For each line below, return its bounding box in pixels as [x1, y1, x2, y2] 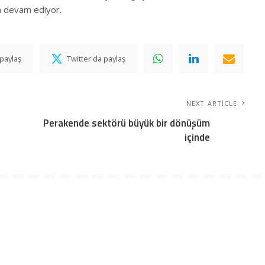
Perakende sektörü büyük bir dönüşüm [43, 115, 211, 131]
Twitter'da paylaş [67, 53, 126, 64]
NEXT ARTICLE [186, 98, 238, 108]
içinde [185, 129, 211, 145]
